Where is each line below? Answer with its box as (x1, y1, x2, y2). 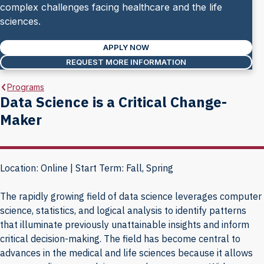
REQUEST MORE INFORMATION (66, 57, 186, 67)
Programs (7, 82, 44, 92)
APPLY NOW (103, 42, 149, 52)
